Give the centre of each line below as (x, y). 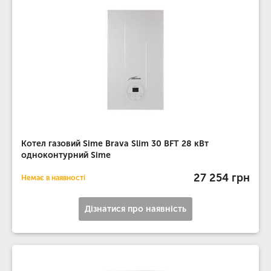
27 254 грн (222, 178)
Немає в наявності (53, 178)
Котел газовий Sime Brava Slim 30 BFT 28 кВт (115, 144)
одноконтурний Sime (66, 155)
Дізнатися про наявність (135, 209)
